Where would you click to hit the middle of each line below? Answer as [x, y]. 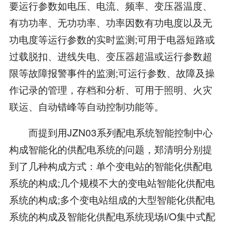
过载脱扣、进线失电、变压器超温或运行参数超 [110, 56]
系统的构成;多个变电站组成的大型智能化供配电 [112, 199]
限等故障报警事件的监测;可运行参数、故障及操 [112, 73]
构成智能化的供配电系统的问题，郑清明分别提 [110, 149]
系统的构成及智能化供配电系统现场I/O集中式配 [112, 216]
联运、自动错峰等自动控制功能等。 [86, 106]
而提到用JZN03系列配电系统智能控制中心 [111, 132]
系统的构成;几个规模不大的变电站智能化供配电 [112, 183]
